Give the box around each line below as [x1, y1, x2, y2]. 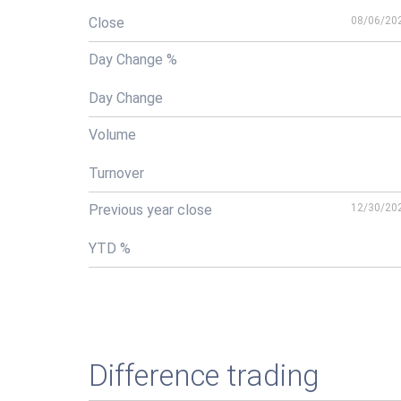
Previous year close [89, 201, 212, 218]
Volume [89, 126, 136, 143]
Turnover [89, 165, 144, 182]
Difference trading [89, 358, 320, 393]
